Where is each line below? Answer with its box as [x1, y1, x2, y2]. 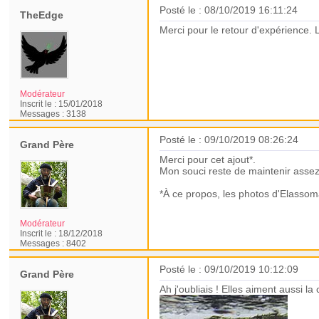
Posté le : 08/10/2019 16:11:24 [159, 4, 298, 16]
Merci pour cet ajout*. [159, 154, 259, 165]
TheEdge [20, 9, 64, 21]
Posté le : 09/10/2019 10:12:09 [159, 263, 299, 275]
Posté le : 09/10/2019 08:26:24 [159, 134, 299, 145]
